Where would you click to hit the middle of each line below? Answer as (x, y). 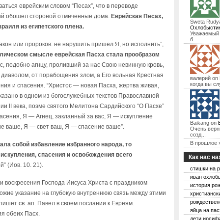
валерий (200, 78)
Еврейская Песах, (137, 16)
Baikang (200, 123)
